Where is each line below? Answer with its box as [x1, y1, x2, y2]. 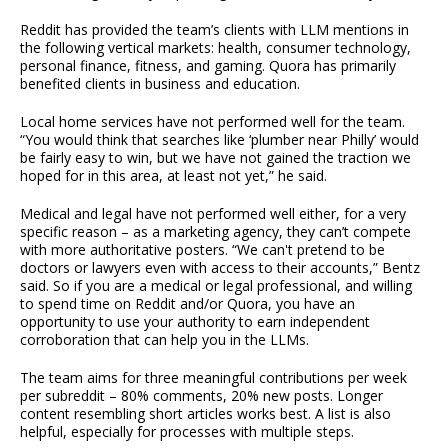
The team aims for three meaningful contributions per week [20, 368, 407, 388]
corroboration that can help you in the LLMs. [20, 330, 309, 350]
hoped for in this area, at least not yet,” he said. [20, 166, 327, 186]
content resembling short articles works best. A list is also [20, 404, 391, 424]
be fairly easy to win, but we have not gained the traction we [20, 148, 411, 168]
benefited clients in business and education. [20, 74, 300, 94]
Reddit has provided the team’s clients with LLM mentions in [20, 20, 409, 40]
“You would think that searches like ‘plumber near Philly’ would [20, 130, 419, 150]
